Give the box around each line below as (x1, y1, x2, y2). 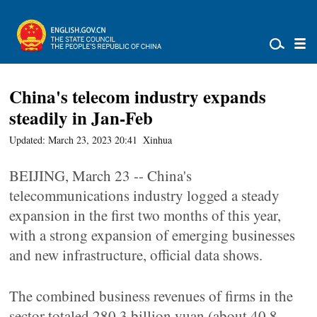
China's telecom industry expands (9, 83, 267, 110)
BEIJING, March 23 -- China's (9, 166, 192, 185)
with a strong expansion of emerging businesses (9, 225, 296, 245)
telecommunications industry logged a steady (9, 185, 280, 205)
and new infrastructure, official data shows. (9, 245, 263, 265)
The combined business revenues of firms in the (9, 286, 294, 306)
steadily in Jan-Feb (9, 105, 154, 131)
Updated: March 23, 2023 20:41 (9, 133, 138, 146)
